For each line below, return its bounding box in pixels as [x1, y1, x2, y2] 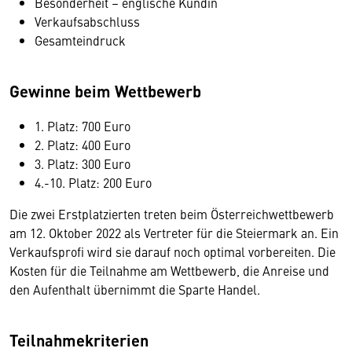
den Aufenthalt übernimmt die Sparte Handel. [9, 280, 260, 299]
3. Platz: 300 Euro [35, 155, 130, 173]
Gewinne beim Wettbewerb [9, 79, 201, 103]
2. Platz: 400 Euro [35, 136, 130, 154]
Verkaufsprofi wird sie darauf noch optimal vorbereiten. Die [9, 243, 335, 261]
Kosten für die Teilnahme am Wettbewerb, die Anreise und [9, 262, 329, 280]
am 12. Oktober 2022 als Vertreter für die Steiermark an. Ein [9, 224, 339, 242]
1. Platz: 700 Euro [35, 117, 130, 135]
